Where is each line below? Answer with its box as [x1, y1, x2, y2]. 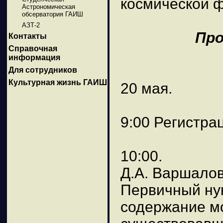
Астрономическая [21, 2, 75, 10]
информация [8, 53, 60, 62]
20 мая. [120, 80, 172, 97]
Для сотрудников [8, 66, 77, 75]
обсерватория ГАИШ [21, 10, 83, 18]
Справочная [8, 44, 57, 53]
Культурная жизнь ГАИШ [8, 78, 107, 87]
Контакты [8, 32, 47, 41]
